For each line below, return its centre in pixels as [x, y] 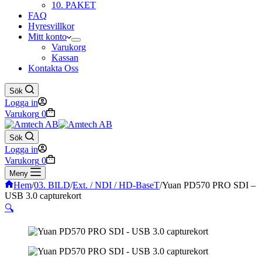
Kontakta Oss [53, 68]
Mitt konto [47, 37]
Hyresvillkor [51, 26]
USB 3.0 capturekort [43, 196]
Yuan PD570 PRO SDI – [209, 185]
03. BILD [52, 185]
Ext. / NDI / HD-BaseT [116, 185]
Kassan [65, 58]
